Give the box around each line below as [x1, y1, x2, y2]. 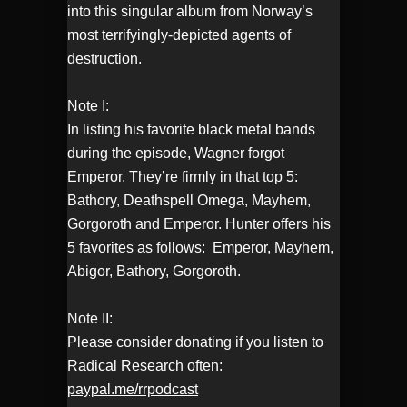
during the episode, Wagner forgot [67, 145, 284, 162]
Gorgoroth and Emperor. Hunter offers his [67, 216, 331, 233]
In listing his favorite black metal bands [67, 122, 315, 138]
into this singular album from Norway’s [67, 4, 313, 20]
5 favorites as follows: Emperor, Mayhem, [67, 240, 333, 256]
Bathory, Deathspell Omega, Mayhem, [67, 193, 311, 209]
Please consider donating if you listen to [67, 334, 323, 351]
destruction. [67, 51, 142, 67]
